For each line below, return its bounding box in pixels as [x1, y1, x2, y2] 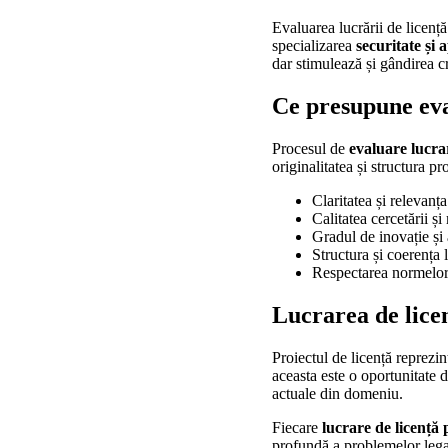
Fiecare [272, 418, 322, 436]
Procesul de [272, 140, 349, 158]
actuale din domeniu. [272, 384, 403, 402]
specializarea [272, 37, 356, 55]
